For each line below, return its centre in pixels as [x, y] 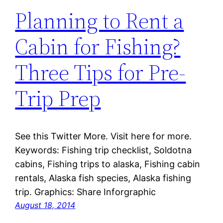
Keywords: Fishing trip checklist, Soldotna [104, 150]
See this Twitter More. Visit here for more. [104, 136]
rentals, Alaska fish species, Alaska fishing [103, 178]
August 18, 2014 [45, 205]
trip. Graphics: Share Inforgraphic [86, 192]
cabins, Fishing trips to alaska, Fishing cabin [108, 164]
